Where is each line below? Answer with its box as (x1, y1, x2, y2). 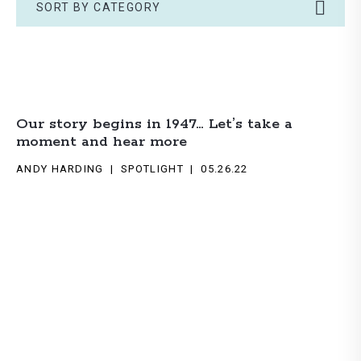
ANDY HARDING (16, 163, 104, 175)
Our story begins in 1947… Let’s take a (16, 115, 293, 133)
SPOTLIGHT (121, 163, 184, 175)
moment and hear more (16, 133, 187, 151)
